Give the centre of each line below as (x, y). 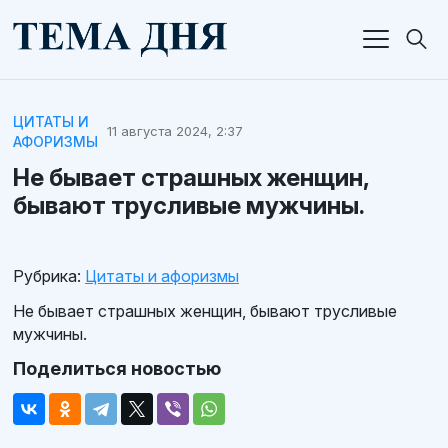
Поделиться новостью (117, 368)
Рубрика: (47, 275)
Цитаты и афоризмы (162, 275)
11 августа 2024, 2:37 (174, 131)
